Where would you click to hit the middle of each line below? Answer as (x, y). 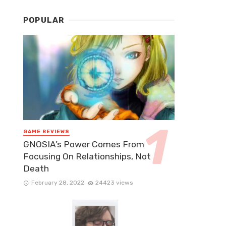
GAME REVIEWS (46, 131)
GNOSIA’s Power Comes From (84, 145)
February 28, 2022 (58, 183)
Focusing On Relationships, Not (87, 157)
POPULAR (44, 20)
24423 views (114, 183)
